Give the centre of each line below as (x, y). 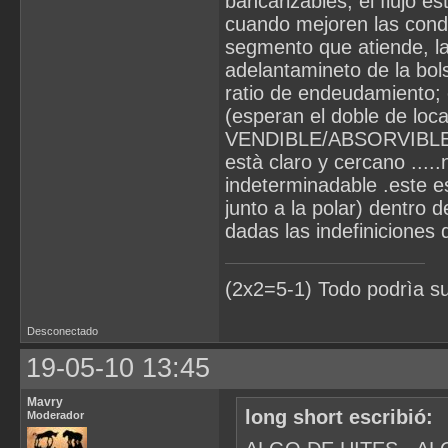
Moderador (55, 414)
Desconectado (62, 330)
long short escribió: (339, 417)
